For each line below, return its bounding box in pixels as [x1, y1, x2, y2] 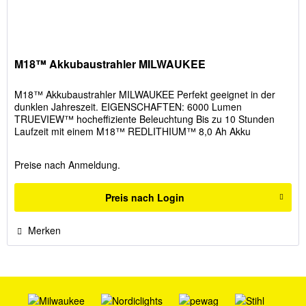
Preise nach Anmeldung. [14, 158, 121, 172]
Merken [28, 223, 61, 238]
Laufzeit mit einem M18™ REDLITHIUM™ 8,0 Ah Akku [14, 124, 251, 139]
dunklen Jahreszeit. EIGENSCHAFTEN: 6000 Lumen [14, 100, 242, 114]
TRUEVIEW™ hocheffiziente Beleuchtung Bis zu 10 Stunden [14, 112, 275, 126]
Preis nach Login [105, 191, 185, 205]
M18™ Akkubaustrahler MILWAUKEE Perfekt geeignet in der [14, 87, 276, 102]
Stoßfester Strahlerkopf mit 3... [14, 137, 148, 151]
